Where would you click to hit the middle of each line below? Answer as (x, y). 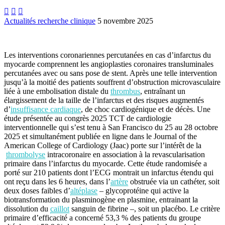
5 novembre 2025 (125, 21)
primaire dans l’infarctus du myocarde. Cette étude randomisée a (105, 163)
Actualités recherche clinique (50, 21)
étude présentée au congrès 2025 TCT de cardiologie (88, 118)
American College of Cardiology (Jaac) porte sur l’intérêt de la (103, 145)
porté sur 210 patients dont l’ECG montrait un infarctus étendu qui (109, 173)
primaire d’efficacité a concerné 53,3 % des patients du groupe (102, 218)
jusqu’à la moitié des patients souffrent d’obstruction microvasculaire (112, 82)
